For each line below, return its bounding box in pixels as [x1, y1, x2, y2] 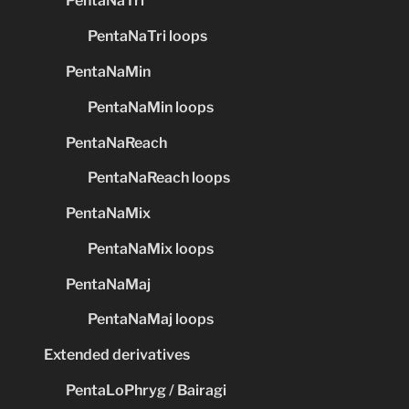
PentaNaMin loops [88, 98, 214, 116]
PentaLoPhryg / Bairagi [66, 381, 226, 399]
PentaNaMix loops [88, 239, 214, 257]
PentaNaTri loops [88, 27, 207, 46]
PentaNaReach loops [88, 169, 230, 187]
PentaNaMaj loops [88, 310, 214, 329]
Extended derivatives [44, 346, 190, 364]
